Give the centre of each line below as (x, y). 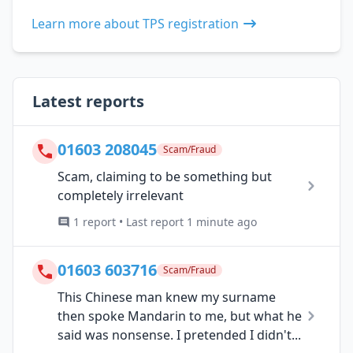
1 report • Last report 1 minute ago (165, 221)
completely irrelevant (121, 195)
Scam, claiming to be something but (165, 176)
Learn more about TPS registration (135, 23)
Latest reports (88, 101)
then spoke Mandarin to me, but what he (180, 316)
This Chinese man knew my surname (167, 297)
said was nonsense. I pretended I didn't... (179, 334)
